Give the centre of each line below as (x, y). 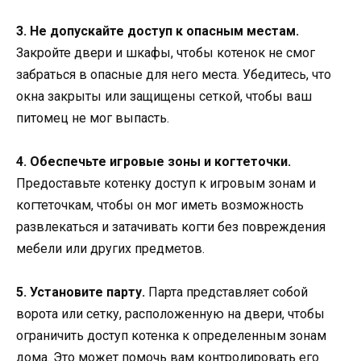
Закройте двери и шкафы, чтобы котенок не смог (166, 52)
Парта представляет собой (226, 293)
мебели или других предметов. (110, 248)
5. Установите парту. (81, 293)
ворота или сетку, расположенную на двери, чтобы (170, 314)
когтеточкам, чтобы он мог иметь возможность (160, 205)
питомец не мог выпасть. (93, 118)
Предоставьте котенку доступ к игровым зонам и (166, 183)
